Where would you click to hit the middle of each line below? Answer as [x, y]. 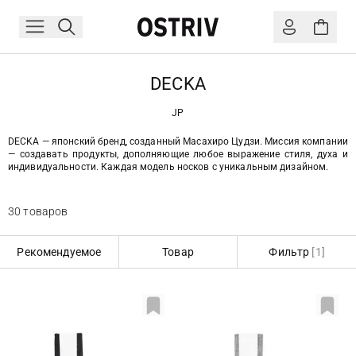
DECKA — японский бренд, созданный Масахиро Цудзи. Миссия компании [178, 141]
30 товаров [38, 211]
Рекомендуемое [59, 252]
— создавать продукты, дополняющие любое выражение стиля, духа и [178, 154]
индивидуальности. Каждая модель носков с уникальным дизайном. [168, 167]
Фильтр [290, 252]
